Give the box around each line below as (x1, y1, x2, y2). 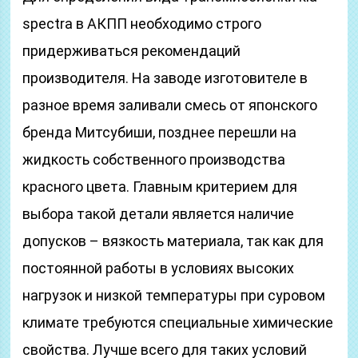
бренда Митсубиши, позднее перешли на (22, 124, 297, 141)
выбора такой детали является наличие (22, 205, 295, 222)
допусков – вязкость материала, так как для (22, 233, 324, 249)
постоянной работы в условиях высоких (22, 260, 295, 276)
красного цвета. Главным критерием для (22, 178, 298, 195)
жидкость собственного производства (22, 151, 286, 168)
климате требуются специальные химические (22, 314, 334, 331)
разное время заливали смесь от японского (22, 97, 318, 113)
